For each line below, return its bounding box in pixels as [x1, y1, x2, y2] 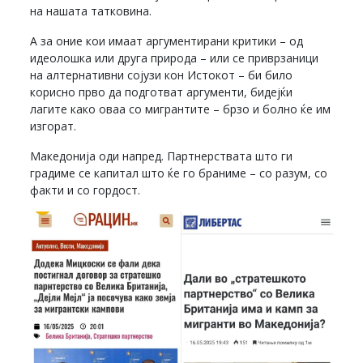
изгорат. [30, 118, 77, 135]
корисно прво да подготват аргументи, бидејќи [30, 84, 293, 100]
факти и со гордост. [30, 182, 141, 199]
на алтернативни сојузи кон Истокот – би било [30, 67, 293, 83]
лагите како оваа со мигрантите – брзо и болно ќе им [30, 101, 331, 117]
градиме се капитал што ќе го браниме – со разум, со [30, 165, 328, 181]
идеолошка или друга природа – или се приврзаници [30, 50, 319, 66]
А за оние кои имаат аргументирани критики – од [30, 33, 304, 49]
